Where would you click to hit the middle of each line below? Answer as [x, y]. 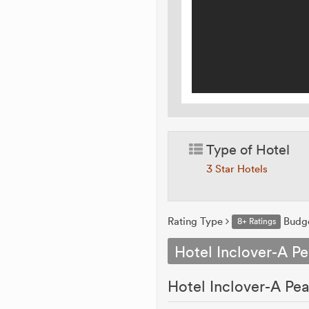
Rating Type [197, 221]
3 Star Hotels [237, 169]
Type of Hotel [247, 149]
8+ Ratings [256, 221]
